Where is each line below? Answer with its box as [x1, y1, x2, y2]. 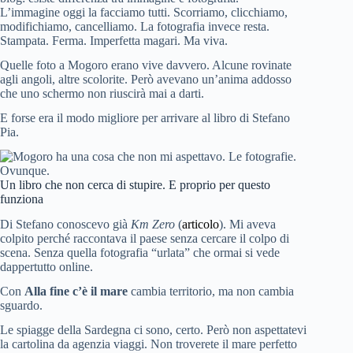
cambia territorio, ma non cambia [128, 284, 294, 299]
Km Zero [131, 217, 175, 232]
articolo [182, 217, 219, 232]
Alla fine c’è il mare [24, 284, 128, 299]
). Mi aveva [219, 217, 276, 232]
